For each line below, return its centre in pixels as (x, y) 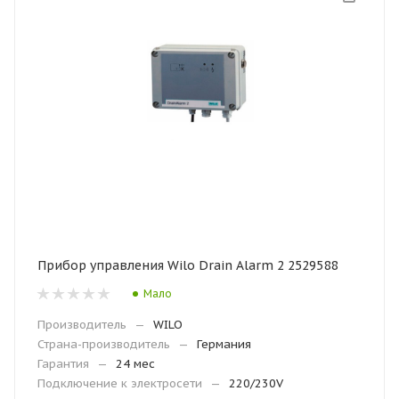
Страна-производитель (104, 344)
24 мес (135, 364)
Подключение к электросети (120, 383)
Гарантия (63, 364)
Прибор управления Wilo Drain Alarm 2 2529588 (187, 265)
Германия (224, 344)
